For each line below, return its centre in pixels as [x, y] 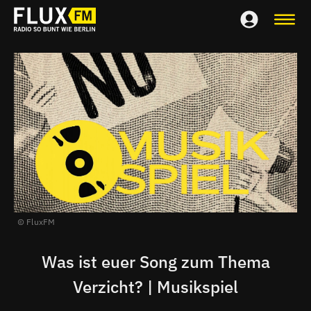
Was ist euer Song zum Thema [155, 261]
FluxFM [40, 221]
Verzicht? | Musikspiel [155, 286]
